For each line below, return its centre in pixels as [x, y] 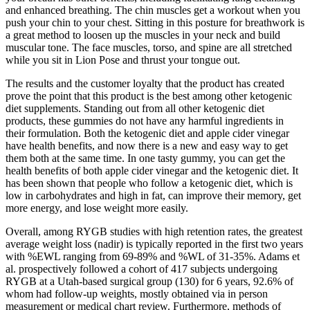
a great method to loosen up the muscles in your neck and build [143, 35]
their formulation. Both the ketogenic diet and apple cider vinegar [147, 134]
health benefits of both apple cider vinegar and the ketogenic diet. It [152, 171]
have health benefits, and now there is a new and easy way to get [147, 146]
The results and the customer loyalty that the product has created [145, 84]
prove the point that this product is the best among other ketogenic [149, 96]
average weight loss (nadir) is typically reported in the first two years [154, 244]
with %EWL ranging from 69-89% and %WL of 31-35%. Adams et [153, 257]
